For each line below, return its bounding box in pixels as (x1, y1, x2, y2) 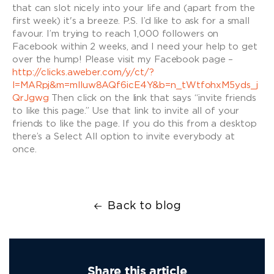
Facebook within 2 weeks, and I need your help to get (12, 42, 257, 51)
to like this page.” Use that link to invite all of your (12, 106, 239, 116)
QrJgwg (12, 94, 49, 103)
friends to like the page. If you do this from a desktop (12, 119, 257, 128)
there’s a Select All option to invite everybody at (12, 132, 235, 141)
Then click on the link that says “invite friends (48, 94, 256, 103)
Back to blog (108, 201, 182, 212)
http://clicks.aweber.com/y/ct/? (12, 68, 154, 77)
